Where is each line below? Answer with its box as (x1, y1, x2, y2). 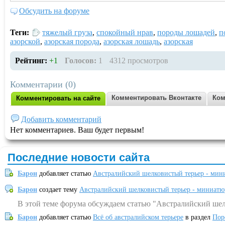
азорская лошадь (103, 37, 160, 46)
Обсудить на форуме (19, 6, 89, 15)
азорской (10, 37, 40, 46)
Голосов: (65, 56, 96, 65)
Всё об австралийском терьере (93, 213, 183, 221)
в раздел (183, 213, 212, 221)
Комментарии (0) (10, 79, 76, 89)
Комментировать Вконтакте (111, 93, 201, 101)
